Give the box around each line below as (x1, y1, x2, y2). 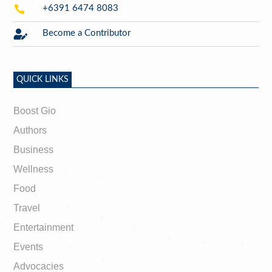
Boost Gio (13, 105, 56, 116)
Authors (13, 124, 47, 135)
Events (13, 241, 44, 252)
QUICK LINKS (16, 75, 69, 84)
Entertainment (13, 222, 74, 233)
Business (13, 144, 54, 155)
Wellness (13, 163, 54, 174)
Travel (13, 202, 41, 213)
